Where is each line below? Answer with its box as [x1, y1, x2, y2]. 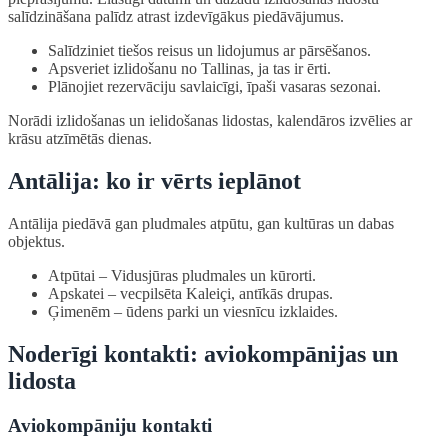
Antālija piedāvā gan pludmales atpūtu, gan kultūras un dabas [8, 214, 394, 232]
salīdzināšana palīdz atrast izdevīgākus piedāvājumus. [8, 8, 344, 26]
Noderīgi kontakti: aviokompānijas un [8, 340, 398, 367]
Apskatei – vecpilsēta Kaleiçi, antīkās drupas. [48, 284, 333, 302]
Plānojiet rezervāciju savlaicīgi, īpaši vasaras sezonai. [48, 78, 381, 96]
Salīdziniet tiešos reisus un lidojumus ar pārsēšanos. [48, 42, 371, 60]
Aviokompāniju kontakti [8, 414, 212, 436]
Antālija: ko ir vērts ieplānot [8, 168, 301, 195]
